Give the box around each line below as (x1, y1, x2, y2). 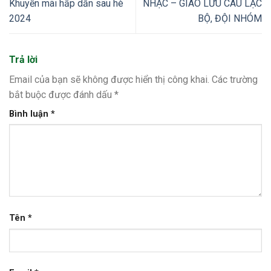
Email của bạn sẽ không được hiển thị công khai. (9, 73, 209, 85)
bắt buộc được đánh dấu (9, 88, 114, 100)
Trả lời (9, 53, 40, 65)
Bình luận (9, 108, 51, 119)
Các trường (212, 73, 258, 85)
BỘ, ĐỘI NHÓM (198, 13, 262, 25)
